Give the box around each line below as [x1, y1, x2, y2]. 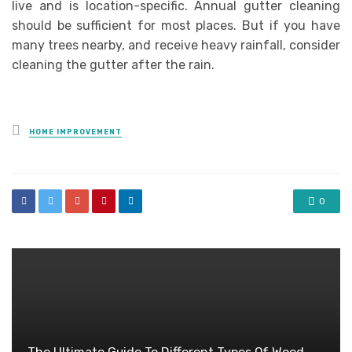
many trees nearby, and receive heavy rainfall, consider [12, 38, 340, 53]
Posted [20, 120, 68, 138]
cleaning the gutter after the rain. [12, 57, 214, 73]
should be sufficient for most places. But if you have [12, 18, 340, 34]
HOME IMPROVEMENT [29, 128, 122, 137]
